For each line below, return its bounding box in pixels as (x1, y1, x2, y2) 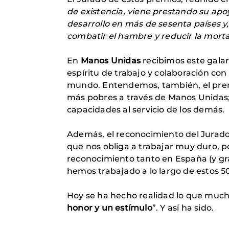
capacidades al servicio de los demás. (67, 105, 225, 114)
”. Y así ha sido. (152, 203, 214, 213)
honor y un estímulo (67, 203, 152, 213)
